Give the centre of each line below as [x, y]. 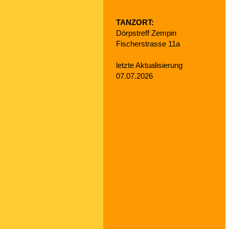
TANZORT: [135, 22]
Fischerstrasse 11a [148, 44]
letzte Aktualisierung [149, 65]
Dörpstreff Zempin [147, 33]
